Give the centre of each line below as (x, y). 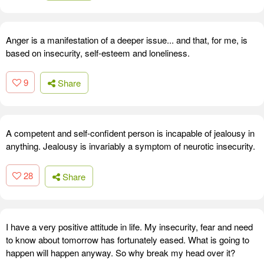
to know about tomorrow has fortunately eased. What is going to (128, 239)
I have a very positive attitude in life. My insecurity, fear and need (129, 226)
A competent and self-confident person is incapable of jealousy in (130, 133)
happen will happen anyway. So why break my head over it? (121, 252)
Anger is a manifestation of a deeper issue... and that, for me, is (127, 39)
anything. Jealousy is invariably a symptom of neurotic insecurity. (131, 146)
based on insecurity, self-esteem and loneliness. (98, 52)
